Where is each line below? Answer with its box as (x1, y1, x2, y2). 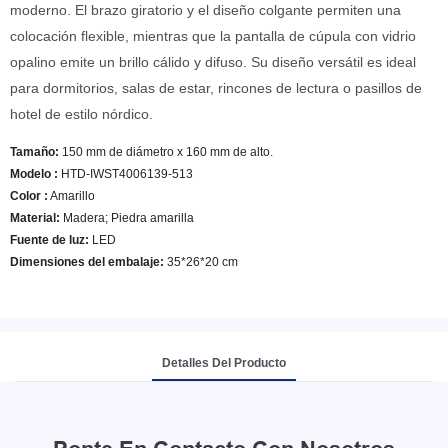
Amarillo (48, 189, 95, 203)
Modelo (10, 167, 51, 181)
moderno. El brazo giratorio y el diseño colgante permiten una (10, 2, 401, 18)
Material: (10, 211, 60, 225)
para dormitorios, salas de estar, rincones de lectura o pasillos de (10, 80, 422, 96)
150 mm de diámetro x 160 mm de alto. (59, 145, 273, 159)
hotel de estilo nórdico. (10, 106, 153, 122)
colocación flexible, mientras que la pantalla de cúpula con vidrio (10, 28, 416, 44)
